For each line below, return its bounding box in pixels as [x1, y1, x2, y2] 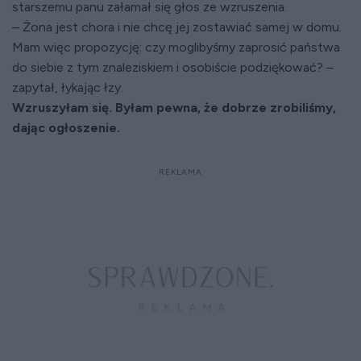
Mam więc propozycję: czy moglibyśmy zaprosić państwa [12, 39, 340, 56]
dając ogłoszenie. [12, 120, 120, 136]
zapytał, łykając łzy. [12, 80, 123, 96]
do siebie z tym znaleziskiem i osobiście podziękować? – [12, 60, 334, 76]
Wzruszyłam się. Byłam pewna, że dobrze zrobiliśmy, [12, 100, 336, 116]
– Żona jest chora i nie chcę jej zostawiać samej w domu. [12, 19, 342, 35]
